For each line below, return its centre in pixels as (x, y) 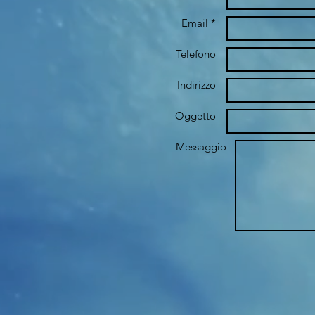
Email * (199, 23)
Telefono (196, 54)
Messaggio (201, 147)
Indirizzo (197, 85)
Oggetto (195, 116)
